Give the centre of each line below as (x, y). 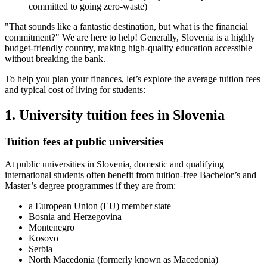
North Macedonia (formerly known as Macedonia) (123, 260)
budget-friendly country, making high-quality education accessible (128, 48)
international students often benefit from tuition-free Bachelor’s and (131, 175)
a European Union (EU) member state (100, 206)
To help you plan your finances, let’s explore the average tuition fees (133, 79)
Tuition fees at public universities (84, 141)
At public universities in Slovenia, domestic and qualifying (114, 164)
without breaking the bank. (55, 58)
